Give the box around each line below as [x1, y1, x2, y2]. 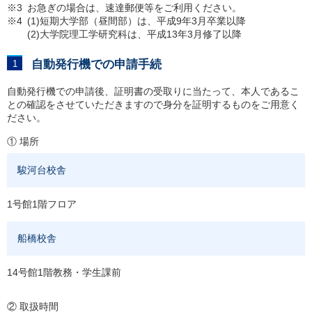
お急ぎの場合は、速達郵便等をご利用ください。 [27, 2, 242, 13]
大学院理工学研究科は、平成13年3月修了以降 [40, 29, 242, 40]
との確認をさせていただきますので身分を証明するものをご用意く [7, 99, 299, 110]
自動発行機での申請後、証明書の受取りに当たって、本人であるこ [7, 86, 299, 97]
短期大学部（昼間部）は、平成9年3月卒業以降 [40, 15, 246, 26]
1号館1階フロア [7, 198, 77, 210]
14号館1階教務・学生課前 [7, 267, 121, 278]
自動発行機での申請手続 [31, 58, 162, 71]
